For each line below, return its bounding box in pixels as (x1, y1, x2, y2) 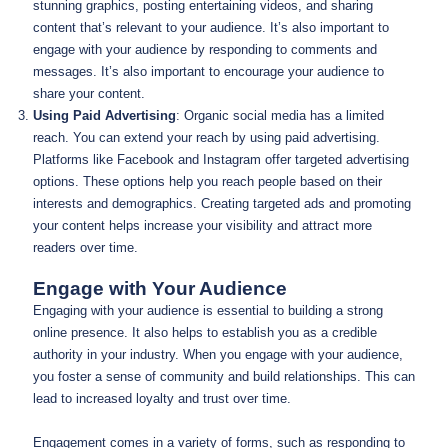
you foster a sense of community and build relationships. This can (33, 369, 415, 385)
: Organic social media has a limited (176, 107, 384, 123)
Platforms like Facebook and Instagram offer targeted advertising (33, 151, 409, 167)
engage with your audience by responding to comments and (33, 41, 377, 57)
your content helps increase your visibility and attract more (33, 217, 372, 233)
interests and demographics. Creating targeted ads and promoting (33, 195, 411, 211)
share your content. (33, 85, 145, 101)
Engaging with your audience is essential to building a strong (33, 303, 383, 319)
